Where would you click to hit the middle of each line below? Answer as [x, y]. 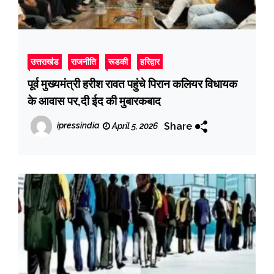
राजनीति [83, 61]
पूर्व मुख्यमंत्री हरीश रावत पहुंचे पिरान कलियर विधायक [132, 84]
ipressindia [78, 126]
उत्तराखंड [45, 61]
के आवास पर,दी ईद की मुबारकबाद [94, 101]
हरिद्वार [150, 61]
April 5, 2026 [134, 126]
